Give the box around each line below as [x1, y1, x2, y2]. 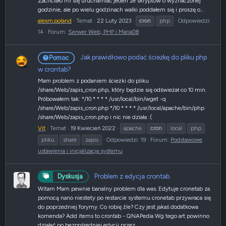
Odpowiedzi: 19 [106, 136, 146, 143]
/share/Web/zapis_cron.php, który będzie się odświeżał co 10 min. [38, 86, 206, 93]
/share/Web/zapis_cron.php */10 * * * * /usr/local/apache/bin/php [38, 104, 204, 111]
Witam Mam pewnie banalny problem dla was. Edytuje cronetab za [38, 185, 210, 193]
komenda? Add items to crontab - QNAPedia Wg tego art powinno [38, 212, 209, 220]
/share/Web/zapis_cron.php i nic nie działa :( [38, 113, 152, 121]
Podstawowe [171, 136, 202, 143]
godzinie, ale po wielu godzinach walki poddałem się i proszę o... [38, 6, 203, 14]
